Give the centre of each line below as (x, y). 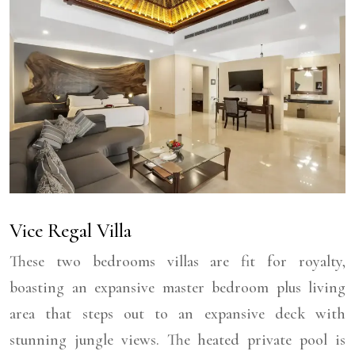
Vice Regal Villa (71, 231)
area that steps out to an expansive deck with (177, 314)
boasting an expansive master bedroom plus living (177, 288)
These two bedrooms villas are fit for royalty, (177, 262)
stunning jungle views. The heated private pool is (177, 340)
